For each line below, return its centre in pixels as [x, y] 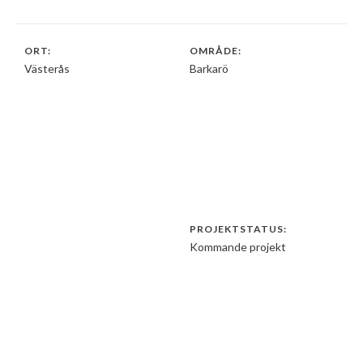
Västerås [47, 68]
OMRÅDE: [216, 51]
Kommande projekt [238, 247]
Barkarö [209, 68]
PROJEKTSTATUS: [238, 229]
